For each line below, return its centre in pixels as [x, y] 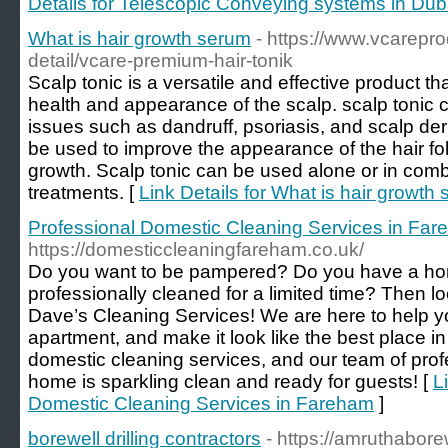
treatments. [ [83, 192]
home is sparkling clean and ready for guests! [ [230, 381]
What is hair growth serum [139, 38]
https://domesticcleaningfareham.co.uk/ [196, 249]
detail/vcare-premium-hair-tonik [160, 60]
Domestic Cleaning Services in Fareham [201, 403]
